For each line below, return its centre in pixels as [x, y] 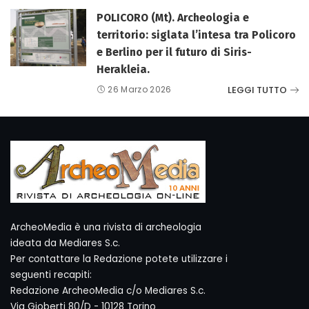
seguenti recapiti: [51, 275]
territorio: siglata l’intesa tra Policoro [196, 35]
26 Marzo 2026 [140, 89]
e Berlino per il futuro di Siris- [174, 52]
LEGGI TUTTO [257, 90]
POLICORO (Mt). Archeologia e [173, 18]
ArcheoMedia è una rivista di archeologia [106, 227]
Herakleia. [123, 69]
